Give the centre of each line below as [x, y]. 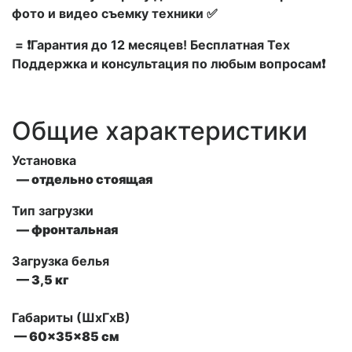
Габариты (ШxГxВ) [71, 318]
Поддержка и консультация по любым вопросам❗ [169, 64]
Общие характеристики [159, 131]
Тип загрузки [53, 211]
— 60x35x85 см [65, 337]
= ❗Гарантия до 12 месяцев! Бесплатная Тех [151, 45]
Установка [44, 161]
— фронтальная [65, 230]
